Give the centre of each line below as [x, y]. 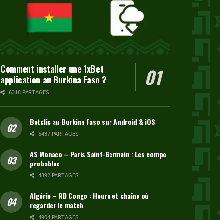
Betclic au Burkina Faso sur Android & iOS [93, 121]
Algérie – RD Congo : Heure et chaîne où [90, 195]
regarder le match [57, 205]
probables [45, 163]
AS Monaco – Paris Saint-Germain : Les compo [98, 154]
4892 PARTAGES [58, 175]
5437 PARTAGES [58, 134]
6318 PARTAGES [28, 92]
